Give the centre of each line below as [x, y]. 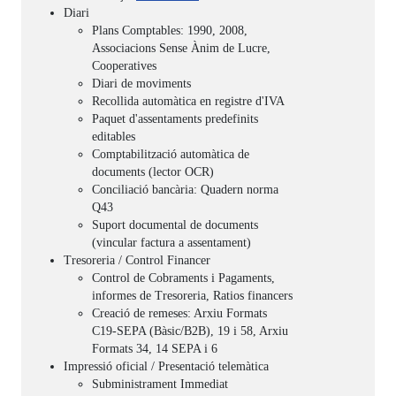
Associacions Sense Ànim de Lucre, [181, 49]
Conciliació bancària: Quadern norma [185, 190]
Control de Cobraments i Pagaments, [183, 278]
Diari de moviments [141, 84]
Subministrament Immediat [160, 385]
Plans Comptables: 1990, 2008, [170, 31]
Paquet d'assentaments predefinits [175, 119]
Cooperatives [124, 66]
